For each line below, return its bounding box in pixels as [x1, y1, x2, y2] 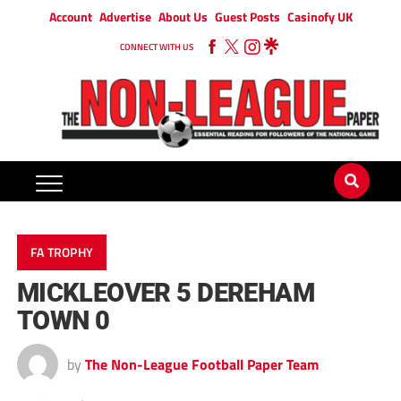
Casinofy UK [286, 7, 353, 26]
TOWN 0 [16, 305, 110, 337]
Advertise [98, 7, 151, 26]
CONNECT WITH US [120, 40, 193, 54]
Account [48, 7, 92, 26]
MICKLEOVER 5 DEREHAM [16, 277, 315, 309]
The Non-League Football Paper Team [84, 354, 319, 376]
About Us [158, 7, 208, 26]
